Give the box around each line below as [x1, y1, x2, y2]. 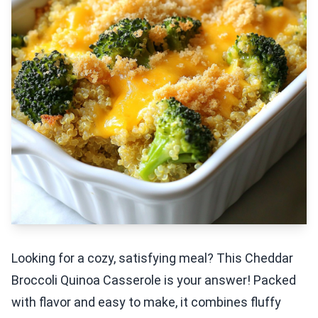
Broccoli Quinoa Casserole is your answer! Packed [11, 273, 296, 287]
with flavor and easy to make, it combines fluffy [11, 295, 281, 309]
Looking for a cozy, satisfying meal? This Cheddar [11, 251, 293, 265]
